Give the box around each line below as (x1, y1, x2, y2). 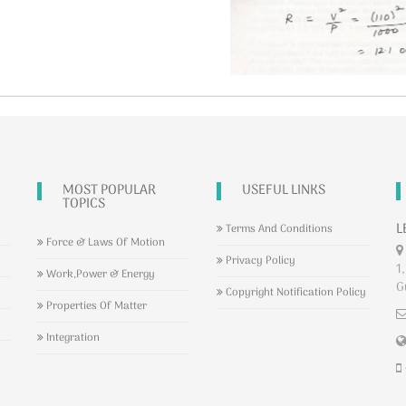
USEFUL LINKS (241, 179, 325, 202)
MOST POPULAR (63, 179, 157, 202)
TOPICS (63, 193, 106, 216)
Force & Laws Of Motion (43, 234, 166, 253)
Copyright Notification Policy (222, 284, 366, 303)
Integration (43, 329, 101, 348)
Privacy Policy (222, 252, 295, 271)
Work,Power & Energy (43, 266, 156, 285)
